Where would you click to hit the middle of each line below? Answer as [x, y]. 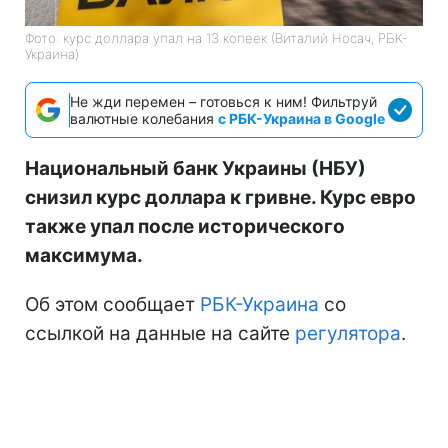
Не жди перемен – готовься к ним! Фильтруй [223, 101]
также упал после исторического [185, 226]
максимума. [84, 255]
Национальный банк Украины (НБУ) [195, 168]
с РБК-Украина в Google [301, 118]
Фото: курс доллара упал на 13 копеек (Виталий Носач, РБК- [216, 37]
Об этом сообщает [112, 304]
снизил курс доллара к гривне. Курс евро [220, 197]
